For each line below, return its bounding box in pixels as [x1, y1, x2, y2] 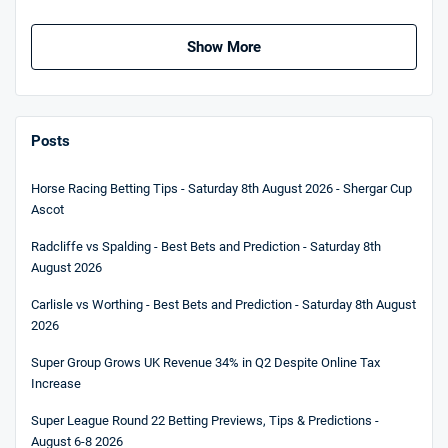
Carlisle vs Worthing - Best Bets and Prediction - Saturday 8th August [31, 296, 416, 312]
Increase [31, 375, 81, 391]
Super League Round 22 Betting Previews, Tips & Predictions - [31, 412, 379, 428]
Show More [187, 37, 261, 56]
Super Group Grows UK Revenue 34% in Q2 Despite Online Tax [31, 354, 380, 370]
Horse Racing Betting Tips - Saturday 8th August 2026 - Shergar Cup [31, 180, 412, 196]
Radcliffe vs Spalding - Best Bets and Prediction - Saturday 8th [31, 238, 381, 254]
